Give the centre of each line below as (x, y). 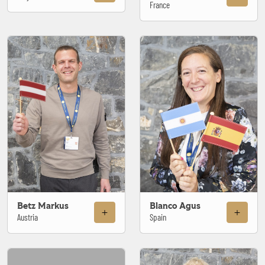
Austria (28, 217)
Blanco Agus (175, 206)
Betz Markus (43, 206)
